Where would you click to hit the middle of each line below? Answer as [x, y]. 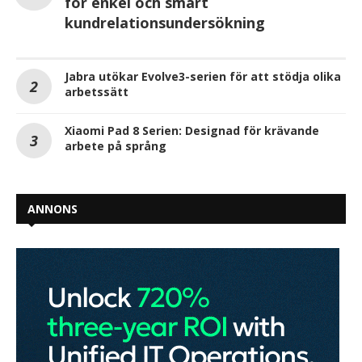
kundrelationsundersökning [165, 23]
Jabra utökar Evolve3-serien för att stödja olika [203, 77]
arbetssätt [97, 92]
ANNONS [53, 209]
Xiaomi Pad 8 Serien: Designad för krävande [192, 131]
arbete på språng [116, 146]
